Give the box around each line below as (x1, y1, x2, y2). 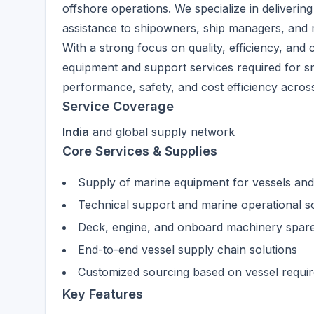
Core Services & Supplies (62, 144, 217, 158)
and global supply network (89, 125, 235, 139)
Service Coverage (62, 99, 174, 114)
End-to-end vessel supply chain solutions (78, 243, 297, 257)
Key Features (62, 287, 143, 301)
